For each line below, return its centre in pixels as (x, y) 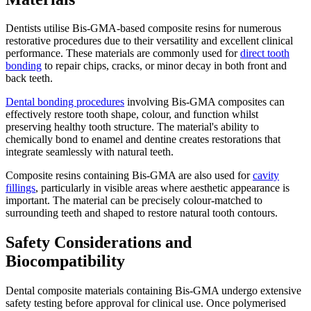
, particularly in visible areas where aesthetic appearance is (162, 188)
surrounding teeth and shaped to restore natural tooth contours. (142, 213)
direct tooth (265, 53)
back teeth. (29, 78)
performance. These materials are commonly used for (123, 53)
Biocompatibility (65, 261)
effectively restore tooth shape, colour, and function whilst (132, 115)
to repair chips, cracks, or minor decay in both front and (164, 66)
